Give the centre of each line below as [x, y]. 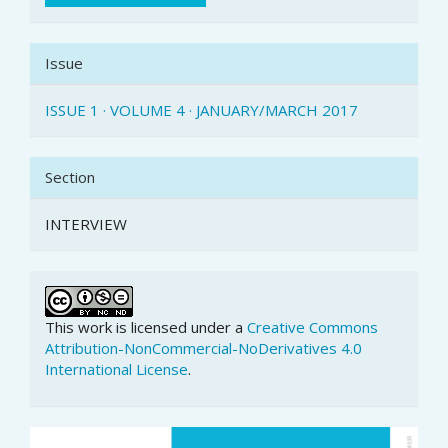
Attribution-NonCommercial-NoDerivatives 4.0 [203, 348]
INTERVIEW [86, 224]
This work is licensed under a [146, 327]
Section [70, 177]
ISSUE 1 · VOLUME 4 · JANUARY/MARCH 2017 [201, 110]
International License [116, 369]
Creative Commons [312, 327]
